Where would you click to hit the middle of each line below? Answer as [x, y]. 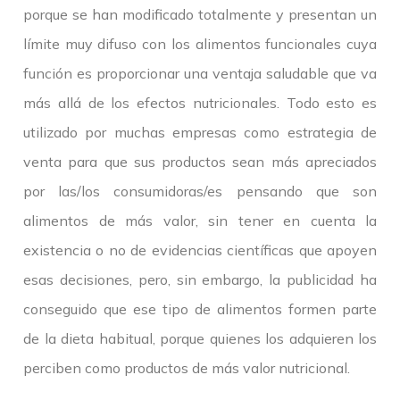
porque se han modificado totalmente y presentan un [200, 15]
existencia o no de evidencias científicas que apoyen [200, 250]
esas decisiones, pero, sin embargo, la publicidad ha [200, 280]
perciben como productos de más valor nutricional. [187, 368]
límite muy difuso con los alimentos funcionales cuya [200, 44]
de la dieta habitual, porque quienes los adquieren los [200, 339]
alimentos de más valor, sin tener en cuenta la [200, 221]
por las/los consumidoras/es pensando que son [200, 192]
